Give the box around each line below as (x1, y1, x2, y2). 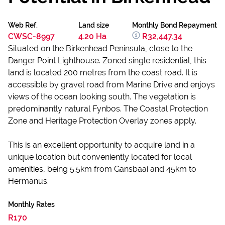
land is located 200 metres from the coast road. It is (8, 68, 197, 77)
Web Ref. (8, 21, 38, 29)
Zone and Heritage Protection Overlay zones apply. (8, 116, 196, 126)
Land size (78, 21, 109, 29)
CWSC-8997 (8, 32, 55, 41)
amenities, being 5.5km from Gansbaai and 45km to (8, 164, 196, 174)
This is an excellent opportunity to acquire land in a (8, 140, 195, 150)
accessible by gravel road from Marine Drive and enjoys (8, 80, 215, 89)
